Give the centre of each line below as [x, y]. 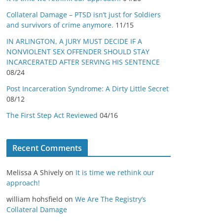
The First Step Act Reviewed [52, 115]
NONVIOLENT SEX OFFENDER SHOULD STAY [78, 52]
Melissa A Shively [35, 172]
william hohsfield [35, 199]
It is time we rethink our [115, 172]
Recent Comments [47, 148]
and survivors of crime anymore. [60, 25]
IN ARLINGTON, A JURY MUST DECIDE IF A [74, 41]
